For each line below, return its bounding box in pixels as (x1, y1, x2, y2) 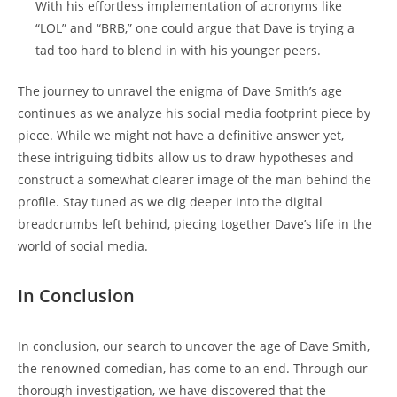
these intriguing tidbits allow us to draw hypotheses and (18, 148, 354, 166)
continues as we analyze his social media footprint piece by (18, 104, 370, 121)
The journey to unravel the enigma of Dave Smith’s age (18, 82, 342, 99)
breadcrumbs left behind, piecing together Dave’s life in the (18, 214, 372, 232)
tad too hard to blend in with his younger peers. (35, 41, 321, 58)
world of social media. (18, 237, 148, 254)
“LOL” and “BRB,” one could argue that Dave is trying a (35, 19, 354, 36)
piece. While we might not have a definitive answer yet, (18, 126, 344, 144)
